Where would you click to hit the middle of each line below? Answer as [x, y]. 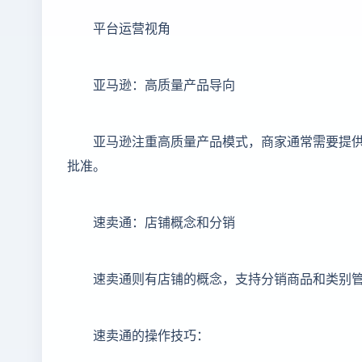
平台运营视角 [132, 27]
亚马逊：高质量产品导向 [164, 84]
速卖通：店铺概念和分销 [164, 221]
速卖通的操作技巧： [151, 334]
